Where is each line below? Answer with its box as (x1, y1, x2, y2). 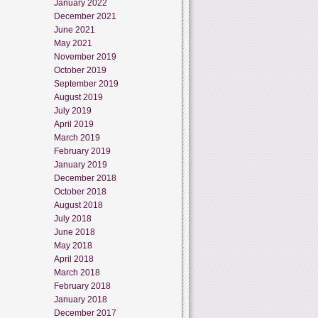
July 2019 (54, 105, 92, 116)
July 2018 (54, 213, 92, 224)
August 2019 (54, 92, 103, 102)
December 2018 (54, 172, 116, 183)
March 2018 (54, 267, 100, 278)
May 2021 (54, 38, 92, 48)
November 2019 (54, 51, 116, 62)
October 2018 (54, 186, 106, 197)
